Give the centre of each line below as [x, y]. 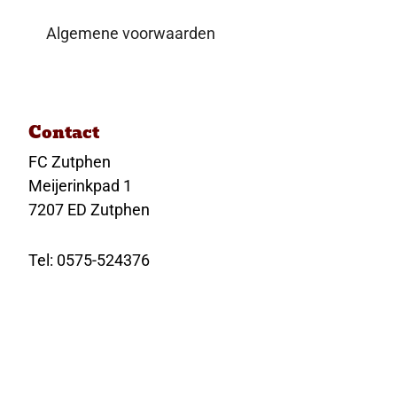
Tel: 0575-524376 [90, 261]
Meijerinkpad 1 [81, 186]
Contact [64, 133]
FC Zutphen [70, 162]
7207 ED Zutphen [90, 210]
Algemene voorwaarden [131, 34]
